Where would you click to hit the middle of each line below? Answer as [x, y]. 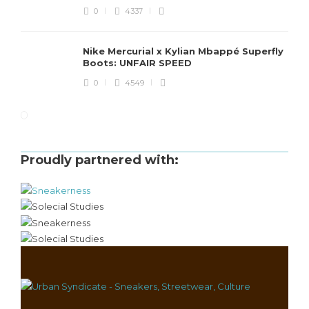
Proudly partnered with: [100, 160]
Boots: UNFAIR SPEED [139, 63]
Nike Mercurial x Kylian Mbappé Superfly [183, 51]
